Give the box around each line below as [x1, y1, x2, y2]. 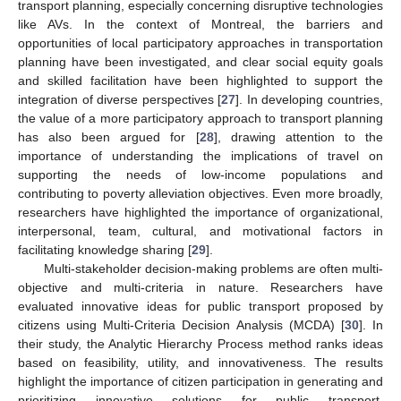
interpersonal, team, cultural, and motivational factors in [18, 224, 383, 239]
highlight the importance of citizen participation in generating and [18, 374, 383, 389]
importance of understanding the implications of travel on [18, 149, 383, 164]
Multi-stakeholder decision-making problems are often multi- [43, 261, 383, 277]
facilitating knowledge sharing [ [18, 243, 192, 258]
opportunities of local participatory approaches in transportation [18, 36, 383, 51]
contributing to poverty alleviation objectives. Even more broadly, [18, 186, 383, 201]
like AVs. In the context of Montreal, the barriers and [18, 17, 383, 32]
